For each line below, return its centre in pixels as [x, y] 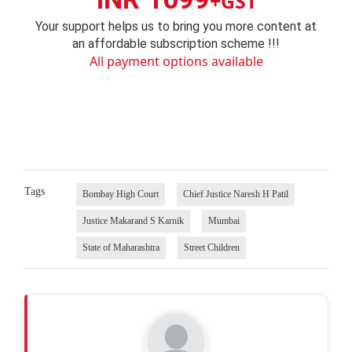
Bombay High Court [120, 194]
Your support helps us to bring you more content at [176, 26]
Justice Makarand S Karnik [133, 221]
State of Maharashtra [121, 248]
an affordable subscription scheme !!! [176, 43]
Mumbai [224, 221]
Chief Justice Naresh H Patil [235, 194]
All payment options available [176, 61]
